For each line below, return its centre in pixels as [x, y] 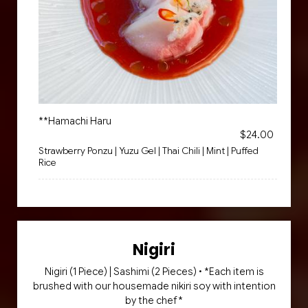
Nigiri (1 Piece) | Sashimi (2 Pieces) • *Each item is [154, 272]
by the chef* [154, 300]
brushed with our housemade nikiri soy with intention [154, 286]
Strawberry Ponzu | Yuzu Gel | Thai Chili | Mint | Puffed [148, 151]
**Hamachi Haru [75, 121]
